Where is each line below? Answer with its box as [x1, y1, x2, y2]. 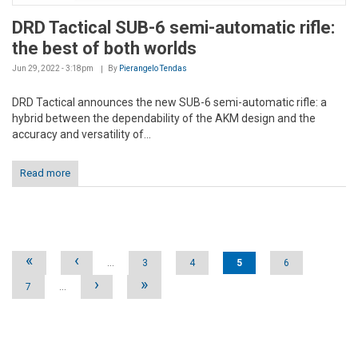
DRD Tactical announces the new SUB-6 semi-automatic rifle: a [12, 95, 327, 109]
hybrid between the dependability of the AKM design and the [12, 111, 316, 125]
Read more [20, 166, 70, 179]
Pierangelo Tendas [119, 63, 187, 73]
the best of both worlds [12, 38, 197, 58]
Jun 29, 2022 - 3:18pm [12, 63, 93, 73]
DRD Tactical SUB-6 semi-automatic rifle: [12, 17, 335, 38]
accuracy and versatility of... [12, 127, 151, 141]
